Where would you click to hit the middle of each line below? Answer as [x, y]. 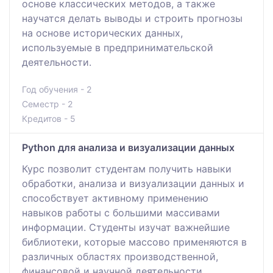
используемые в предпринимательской [118, 47]
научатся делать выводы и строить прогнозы [132, 18]
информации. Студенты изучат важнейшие [126, 227]
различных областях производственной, [120, 256]
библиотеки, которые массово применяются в [134, 242]
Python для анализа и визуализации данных [128, 147]
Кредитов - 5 [49, 118]
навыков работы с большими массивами [121, 212]
